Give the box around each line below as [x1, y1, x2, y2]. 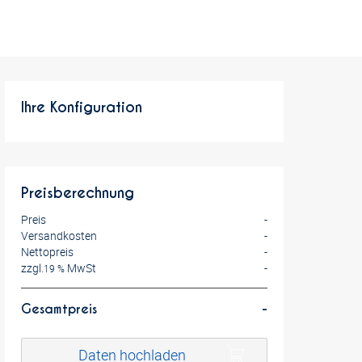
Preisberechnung [21, 183, 134, 202]
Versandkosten [21, 228, 97, 243]
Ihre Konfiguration [21, 98, 142, 116]
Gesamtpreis [21, 301, 97, 318]
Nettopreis [21, 244, 74, 259]
